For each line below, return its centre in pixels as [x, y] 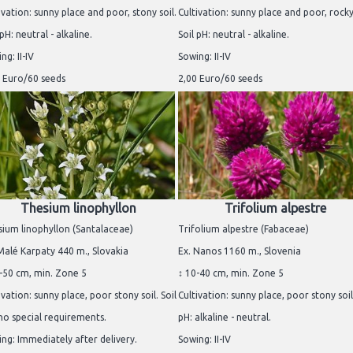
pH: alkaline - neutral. [225, 318]
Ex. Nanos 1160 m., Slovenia [240, 251]
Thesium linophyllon [78, 208]
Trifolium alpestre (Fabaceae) [243, 229]
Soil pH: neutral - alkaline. [234, 34]
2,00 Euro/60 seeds [220, 78]
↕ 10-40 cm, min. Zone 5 [231, 273]
